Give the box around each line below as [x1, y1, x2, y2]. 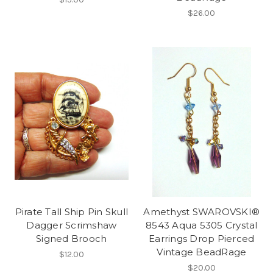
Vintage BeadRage [157, 246, 247, 258]
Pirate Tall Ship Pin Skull [15, 205, 128, 218]
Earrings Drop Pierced [149, 232, 255, 244]
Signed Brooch [36, 232, 107, 244]
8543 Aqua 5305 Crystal [146, 219, 258, 231]
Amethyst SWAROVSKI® [143, 205, 260, 218]
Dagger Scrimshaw [26, 219, 117, 231]
